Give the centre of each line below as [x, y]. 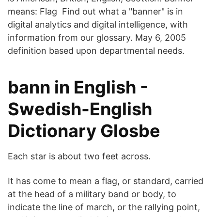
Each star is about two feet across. [79, 156]
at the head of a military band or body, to [92, 194]
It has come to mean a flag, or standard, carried [106, 181]
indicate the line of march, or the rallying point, [104, 207]
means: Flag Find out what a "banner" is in [95, 11]
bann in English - [78, 87]
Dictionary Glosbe [84, 131]
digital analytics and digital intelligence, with [98, 24]
